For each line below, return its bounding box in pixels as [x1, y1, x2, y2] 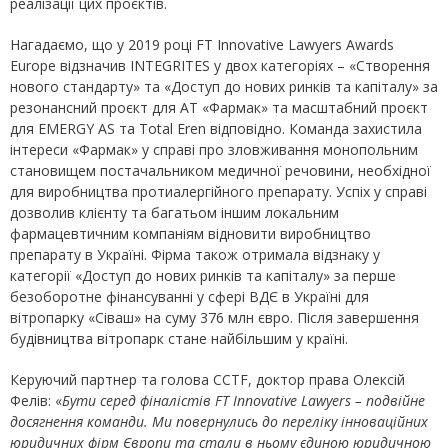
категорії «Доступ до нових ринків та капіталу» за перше [10, 266, 396, 285]
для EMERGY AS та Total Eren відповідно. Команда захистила [10, 119, 422, 138]
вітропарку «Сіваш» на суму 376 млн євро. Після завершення [10, 308, 419, 327]
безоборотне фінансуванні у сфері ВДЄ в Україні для [10, 287, 369, 306]
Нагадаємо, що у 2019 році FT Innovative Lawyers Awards [10, 35, 394, 54]
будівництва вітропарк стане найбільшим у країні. [10, 329, 348, 348]
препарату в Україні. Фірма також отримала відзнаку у [10, 245, 380, 264]
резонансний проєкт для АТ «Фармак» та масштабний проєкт [10, 98, 428, 117]
